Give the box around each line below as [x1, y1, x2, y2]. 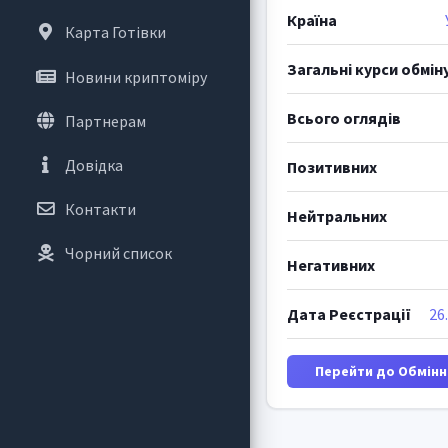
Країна [286, 9, 337, 30]
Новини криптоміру [64, 66, 207, 87]
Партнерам [64, 110, 146, 131]
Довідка [64, 154, 123, 175]
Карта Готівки [64, 22, 166, 43]
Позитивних [286, 156, 377, 177]
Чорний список [64, 243, 172, 264]
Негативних [286, 254, 375, 275]
